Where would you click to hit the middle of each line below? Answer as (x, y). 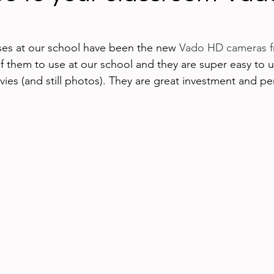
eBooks (159, 74)
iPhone (99, 74)
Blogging (116, 25)
